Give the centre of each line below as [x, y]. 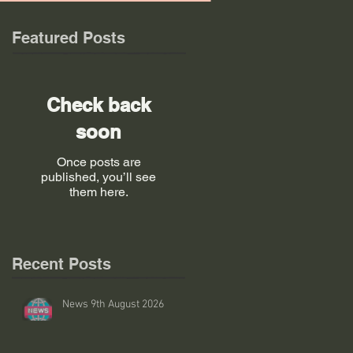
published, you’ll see [98, 177]
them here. [98, 192]
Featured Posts [69, 38]
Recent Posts [61, 264]
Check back [98, 105]
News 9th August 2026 [127, 305]
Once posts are [98, 162]
